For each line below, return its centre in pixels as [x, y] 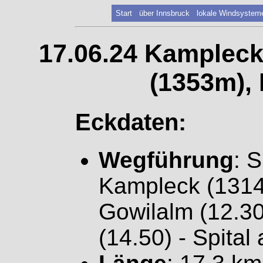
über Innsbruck [164, 13]
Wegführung [166, 160]
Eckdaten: [131, 122]
